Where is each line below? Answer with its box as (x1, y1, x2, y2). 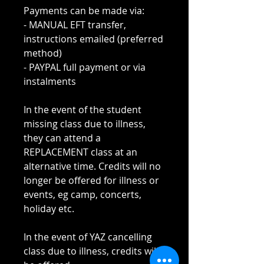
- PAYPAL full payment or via (24, 61, 146, 74)
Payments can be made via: (24, 4, 144, 18)
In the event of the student (24, 103, 141, 117)
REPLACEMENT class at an (24, 146, 137, 159)
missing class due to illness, (24, 117, 146, 131)
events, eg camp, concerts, (24, 188, 141, 202)
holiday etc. (24, 202, 77, 216)
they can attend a (24, 131, 101, 145)
